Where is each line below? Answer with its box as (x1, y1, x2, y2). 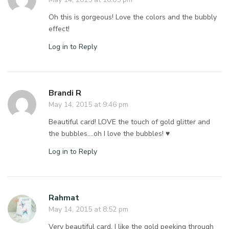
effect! (49, 24, 70, 34)
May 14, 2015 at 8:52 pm (49, 204, 128, 214)
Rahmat (49, 192, 79, 203)
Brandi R (49, 87, 81, 99)
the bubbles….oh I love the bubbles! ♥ (49, 128, 170, 139)
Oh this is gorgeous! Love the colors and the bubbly (49, 12, 217, 22)
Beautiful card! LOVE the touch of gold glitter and (49, 117, 211, 127)
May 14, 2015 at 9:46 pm (49, 99, 128, 109)
